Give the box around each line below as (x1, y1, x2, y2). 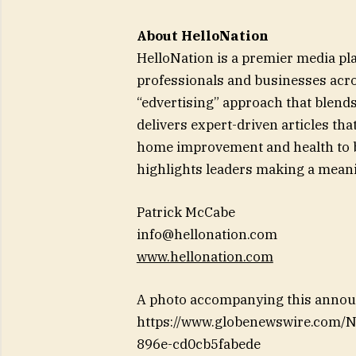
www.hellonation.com (136, 248, 273, 266)
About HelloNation (136, 26, 269, 44)
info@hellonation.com (136, 226, 277, 244)
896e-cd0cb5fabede (136, 335, 261, 354)
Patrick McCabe (136, 203, 235, 222)
